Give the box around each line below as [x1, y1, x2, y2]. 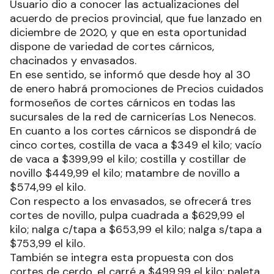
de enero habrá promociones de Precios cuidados [10, 81, 264, 96]
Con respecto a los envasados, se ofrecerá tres [10, 193, 251, 209]
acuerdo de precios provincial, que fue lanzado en [10, 10, 262, 26]
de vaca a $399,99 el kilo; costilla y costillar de [10, 151, 246, 166]
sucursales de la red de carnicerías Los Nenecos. [10, 109, 256, 124]
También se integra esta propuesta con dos [10, 250, 234, 265]
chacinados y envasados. [10, 53, 136, 68]
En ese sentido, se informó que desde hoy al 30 [10, 67, 250, 82]
